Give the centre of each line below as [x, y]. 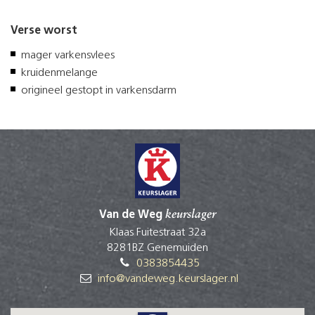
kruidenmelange [59, 73]
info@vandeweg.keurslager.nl [168, 279]
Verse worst [44, 31]
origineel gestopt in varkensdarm [99, 90]
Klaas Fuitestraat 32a [157, 232]
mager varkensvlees [68, 55]
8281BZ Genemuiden [157, 248]
